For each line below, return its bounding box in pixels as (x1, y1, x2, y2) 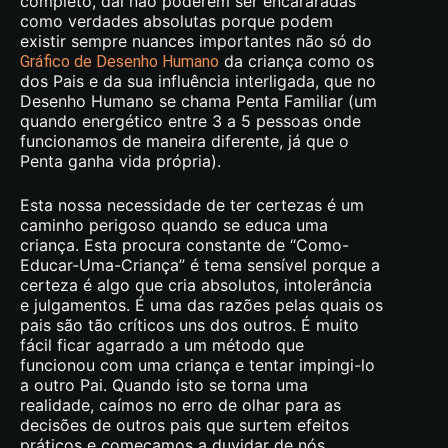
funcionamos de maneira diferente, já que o (20, 130, 349, 151)
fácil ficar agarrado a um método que (20, 334, 304, 355)
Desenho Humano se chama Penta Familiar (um (20, 90, 377, 111)
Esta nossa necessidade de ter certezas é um (20, 194, 364, 215)
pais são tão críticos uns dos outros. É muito (20, 314, 359, 335)
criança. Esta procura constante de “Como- (20, 234, 349, 255)
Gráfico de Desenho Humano (20, 51, 219, 71)
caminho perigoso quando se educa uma (20, 214, 328, 235)
